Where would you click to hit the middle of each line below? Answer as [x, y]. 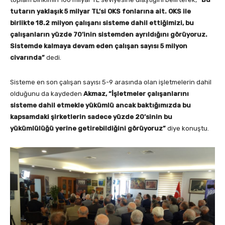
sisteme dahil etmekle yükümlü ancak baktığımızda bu [100, 105]
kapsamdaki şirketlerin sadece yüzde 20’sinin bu [91, 117]
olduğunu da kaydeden [47, 94]
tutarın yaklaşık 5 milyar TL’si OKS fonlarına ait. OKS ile [100, 12]
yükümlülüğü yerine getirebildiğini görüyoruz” [89, 129]
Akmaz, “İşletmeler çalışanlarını [136, 94]
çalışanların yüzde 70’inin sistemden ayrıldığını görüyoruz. [109, 35]
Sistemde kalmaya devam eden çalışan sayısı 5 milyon [99, 46]
